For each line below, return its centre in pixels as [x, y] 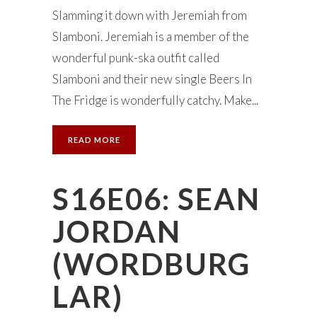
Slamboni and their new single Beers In [152, 79]
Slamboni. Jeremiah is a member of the [151, 36]
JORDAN [117, 231]
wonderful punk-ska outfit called [136, 58]
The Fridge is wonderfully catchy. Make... [155, 100]
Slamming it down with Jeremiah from [150, 15]
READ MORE [94, 140]
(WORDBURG [151, 264]
